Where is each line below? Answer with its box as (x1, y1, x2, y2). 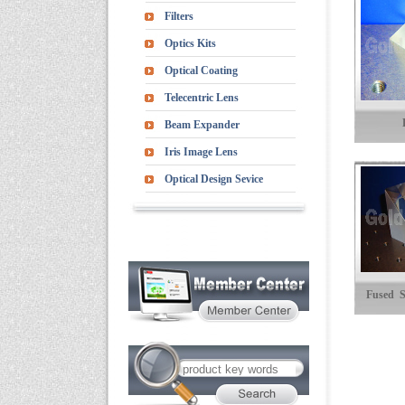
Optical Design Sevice (165, 173, 263, 185)
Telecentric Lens (165, 91, 239, 104)
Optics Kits (165, 37, 216, 50)
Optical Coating (165, 64, 238, 77)
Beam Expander (165, 118, 240, 131)
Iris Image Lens (165, 146, 238, 158)
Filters (165, 10, 193, 23)
